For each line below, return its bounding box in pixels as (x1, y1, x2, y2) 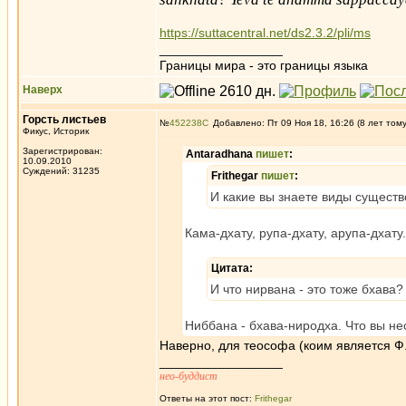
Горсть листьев (23, 113, 106, 126)
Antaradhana (186, 148, 256, 160)
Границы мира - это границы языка (159, 58, 368, 72)
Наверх (23, 83, 63, 96)
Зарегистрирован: (23, 146, 102, 156)
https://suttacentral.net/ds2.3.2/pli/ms (159, 25, 371, 40)
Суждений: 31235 (23, 166, 100, 176)
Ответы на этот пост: (159, 393, 255, 403)
